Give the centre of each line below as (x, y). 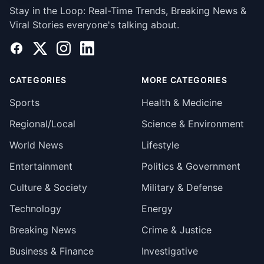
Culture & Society (48, 187)
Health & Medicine (182, 103)
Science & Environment (193, 124)
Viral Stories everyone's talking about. (94, 25)
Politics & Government (191, 166)
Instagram (78, 48)
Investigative (170, 251)
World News (36, 145)
